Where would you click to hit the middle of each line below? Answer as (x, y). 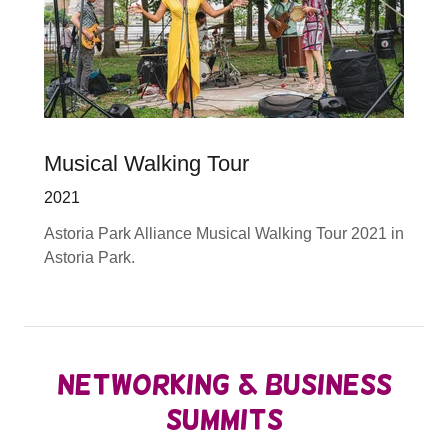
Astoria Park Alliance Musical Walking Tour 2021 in (224, 233)
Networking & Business (224, 384)
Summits (224, 419)
